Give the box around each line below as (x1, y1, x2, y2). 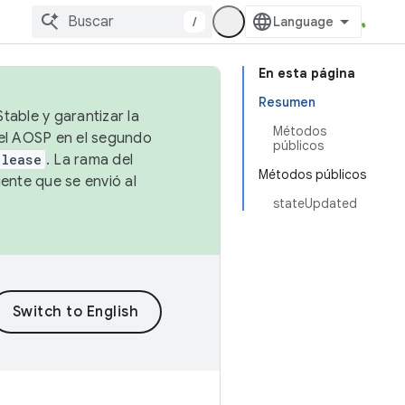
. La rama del (45, 151, 133, 169)
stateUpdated (273, 195, 357, 212)
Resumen (259, 94, 316, 110)
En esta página (259, 65, 355, 81)
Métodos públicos (259, 166, 366, 183)
